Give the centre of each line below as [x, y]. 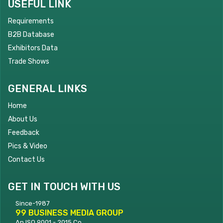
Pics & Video [28, 146]
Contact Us [26, 159]
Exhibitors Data [33, 48]
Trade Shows [29, 61]
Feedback [24, 132]
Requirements [31, 21]
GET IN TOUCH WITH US [64, 186]
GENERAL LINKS [48, 88]
